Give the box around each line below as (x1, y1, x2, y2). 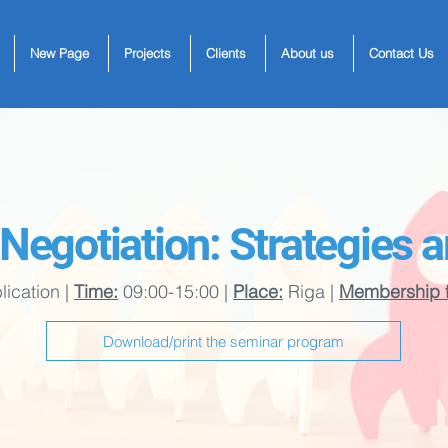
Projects (124, 45, 171, 61)
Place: (233, 280, 283, 303)
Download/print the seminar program (103, 331, 344, 351)
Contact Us (369, 45, 434, 61)
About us (281, 45, 334, 61)
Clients (206, 45, 246, 61)
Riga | (283, 280, 339, 303)
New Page (30, 45, 89, 61)
